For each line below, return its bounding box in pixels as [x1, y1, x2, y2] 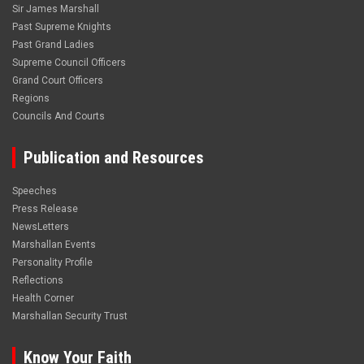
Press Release [12, 203, 78, 215]
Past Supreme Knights [12, 21, 111, 33]
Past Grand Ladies [12, 39, 94, 51]
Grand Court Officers [12, 75, 103, 87]
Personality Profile [12, 257, 93, 269]
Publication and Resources [24, 148, 204, 168]
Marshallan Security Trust [12, 310, 128, 323]
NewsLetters [12, 221, 69, 233]
